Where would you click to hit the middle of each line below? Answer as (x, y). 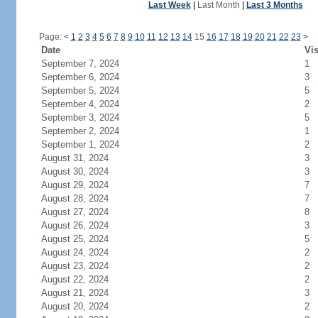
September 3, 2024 (80, 117)
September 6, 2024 (80, 77)
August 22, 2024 (75, 279)
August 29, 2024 (75, 185)
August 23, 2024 (75, 266)
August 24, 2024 (75, 252)
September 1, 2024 (80, 144)
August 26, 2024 (75, 225)
